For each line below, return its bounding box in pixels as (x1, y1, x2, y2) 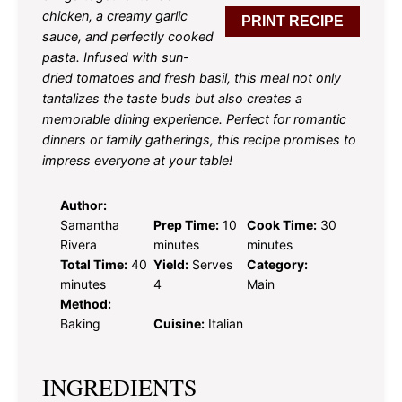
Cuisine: (153, 315, 205, 331)
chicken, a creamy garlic (42, 7, 188, 23)
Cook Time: (247, 216, 318, 232)
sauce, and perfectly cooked (42, 28, 214, 44)
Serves (192, 256, 233, 272)
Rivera (60, 236, 97, 252)
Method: (60, 295, 111, 311)
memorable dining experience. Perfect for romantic (42, 110, 346, 127)
